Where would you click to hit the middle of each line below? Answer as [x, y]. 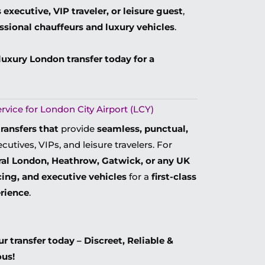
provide [77, 129]
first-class [174, 177]
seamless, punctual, [142, 129]
